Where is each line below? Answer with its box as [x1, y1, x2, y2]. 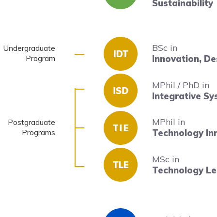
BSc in [152, 42, 177, 53]
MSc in [152, 154, 179, 165]
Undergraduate [3, 43, 55, 53]
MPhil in [152, 116, 185, 127]
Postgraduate [8, 117, 55, 127]
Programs [22, 127, 55, 137]
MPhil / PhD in [152, 79, 209, 91]
